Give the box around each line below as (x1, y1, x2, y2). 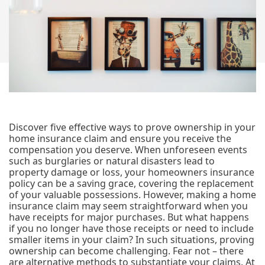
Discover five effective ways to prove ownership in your (9, 121, 256, 134)
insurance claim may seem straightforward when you (9, 199, 248, 212)
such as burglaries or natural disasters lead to (9, 154, 215, 167)
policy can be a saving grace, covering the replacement (9, 177, 254, 190)
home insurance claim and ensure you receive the (9, 132, 231, 145)
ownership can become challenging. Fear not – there (9, 244, 244, 257)
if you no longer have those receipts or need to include (9, 222, 254, 235)
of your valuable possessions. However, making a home (9, 188, 256, 201)
